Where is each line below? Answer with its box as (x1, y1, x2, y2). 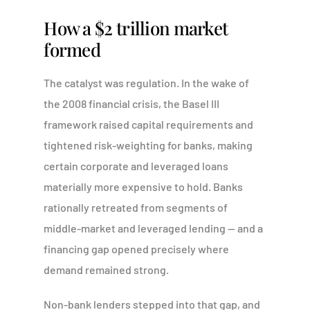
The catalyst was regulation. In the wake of (44, 75, 250, 89)
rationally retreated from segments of (44, 200, 228, 214)
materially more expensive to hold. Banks (44, 179, 244, 193)
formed (44, 37, 101, 62)
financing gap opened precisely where (44, 241, 230, 255)
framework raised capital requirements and (44, 117, 254, 131)
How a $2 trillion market (44, 15, 228, 40)
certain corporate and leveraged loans (44, 158, 229, 172)
